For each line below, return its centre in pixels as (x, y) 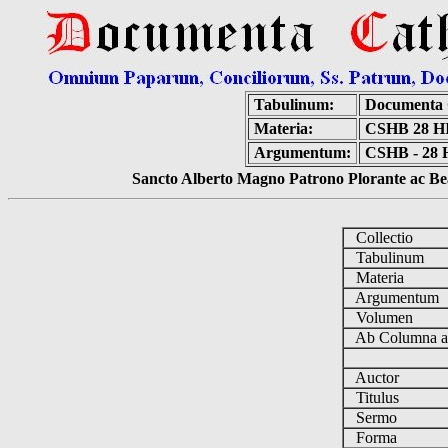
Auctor (375, 377)
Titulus (375, 397)
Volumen (382, 317)
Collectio (382, 237)
